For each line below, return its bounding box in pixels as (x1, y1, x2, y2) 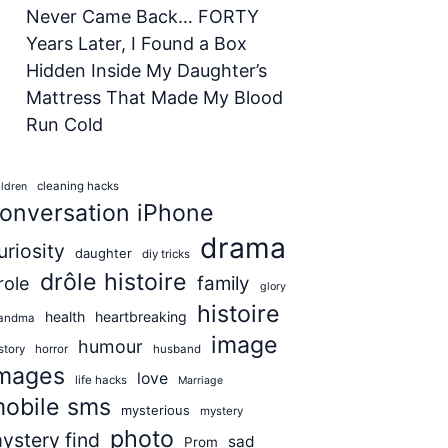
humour (78, 336, 143, 357)
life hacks (75, 373, 127, 387)
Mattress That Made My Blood (26, 87, 283, 108)
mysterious (121, 402, 190, 418)
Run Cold (26, 114, 103, 135)
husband (153, 342, 201, 356)
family (197, 272, 250, 295)
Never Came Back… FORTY (26, 6, 259, 27)
